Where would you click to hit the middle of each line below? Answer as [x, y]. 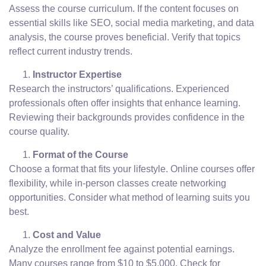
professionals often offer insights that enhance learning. [125, 103]
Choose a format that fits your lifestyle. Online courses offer [132, 169]
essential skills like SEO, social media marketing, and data [132, 23]
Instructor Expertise [77, 75]
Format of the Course [80, 155]
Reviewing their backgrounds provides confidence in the [127, 117]
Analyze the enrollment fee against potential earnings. [122, 249]
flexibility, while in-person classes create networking [118, 183]
